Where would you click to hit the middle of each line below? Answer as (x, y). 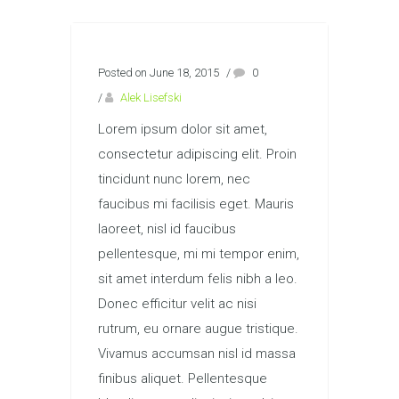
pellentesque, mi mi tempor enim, (199, 254)
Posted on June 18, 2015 (159, 73)
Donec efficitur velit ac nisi (177, 304)
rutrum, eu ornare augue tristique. (198, 329)
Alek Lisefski (151, 98)
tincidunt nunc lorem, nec (174, 179)
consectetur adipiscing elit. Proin (197, 154)
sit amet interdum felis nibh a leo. (198, 279)
